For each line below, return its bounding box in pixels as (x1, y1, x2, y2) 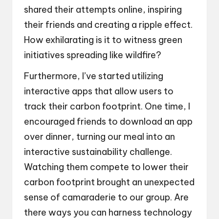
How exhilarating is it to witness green (24, 34, 182, 45)
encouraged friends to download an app (24, 115, 193, 127)
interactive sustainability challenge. (24, 146, 172, 157)
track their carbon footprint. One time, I (24, 100, 190, 112)
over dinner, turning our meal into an (24, 131, 175, 142)
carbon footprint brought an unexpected (24, 176, 195, 188)
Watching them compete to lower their (24, 161, 189, 173)
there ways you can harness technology (24, 206, 192, 218)
